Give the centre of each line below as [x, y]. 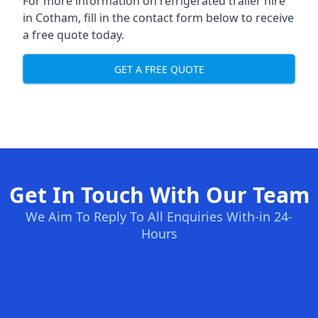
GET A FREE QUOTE [159, 69]
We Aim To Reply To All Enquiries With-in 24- [159, 216]
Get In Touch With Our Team [159, 195]
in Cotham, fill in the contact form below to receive [158, 18]
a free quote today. [73, 35]
